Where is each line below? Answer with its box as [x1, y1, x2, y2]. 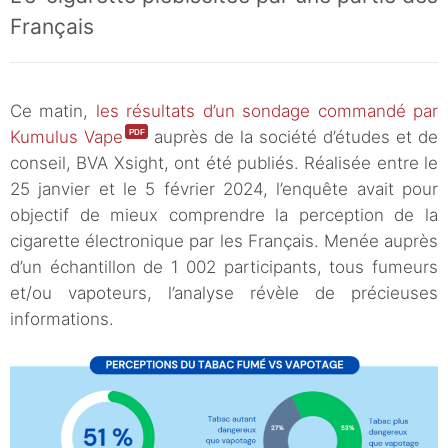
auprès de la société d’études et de [148, 127, 438, 148]
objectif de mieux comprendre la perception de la [10, 205, 438, 226]
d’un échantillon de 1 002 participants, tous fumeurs [10, 257, 438, 278]
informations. [10, 309, 114, 330]
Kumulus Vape [10, 127, 123, 148]
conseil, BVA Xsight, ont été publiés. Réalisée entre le [10, 153, 438, 174]
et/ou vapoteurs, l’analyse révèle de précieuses [10, 283, 438, 304]
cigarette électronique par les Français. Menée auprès [10, 231, 438, 252]
